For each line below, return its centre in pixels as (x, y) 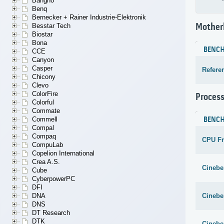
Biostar (42, 34)
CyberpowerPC (53, 179)
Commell (45, 119)
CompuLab (47, 145)
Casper (42, 68)
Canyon (43, 60)
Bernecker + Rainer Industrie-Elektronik (89, 17)
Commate (46, 111)
